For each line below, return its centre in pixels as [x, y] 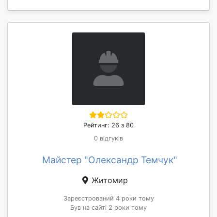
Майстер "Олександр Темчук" [109, 160]
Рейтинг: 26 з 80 [108, 125]
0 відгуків [108, 138]
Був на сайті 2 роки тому [108, 207]
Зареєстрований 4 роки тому [108, 198]
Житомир [108, 180]
